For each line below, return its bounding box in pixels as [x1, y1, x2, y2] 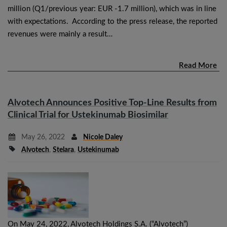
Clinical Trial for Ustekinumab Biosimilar [8, 110, 168, 120]
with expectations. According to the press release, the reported [8, 17, 217, 25]
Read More [179, 61, 217, 69]
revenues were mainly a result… [8, 30, 112, 38]
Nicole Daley [83, 133, 123, 141]
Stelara [52, 146, 74, 154]
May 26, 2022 [19, 133, 65, 141]
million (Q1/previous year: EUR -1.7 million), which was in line [8, 5, 216, 13]
